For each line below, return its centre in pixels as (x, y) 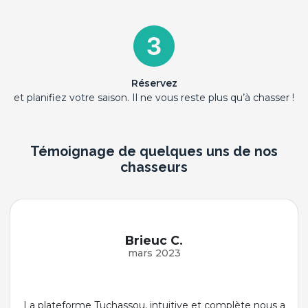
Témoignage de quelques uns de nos (154, 152)
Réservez (154, 83)
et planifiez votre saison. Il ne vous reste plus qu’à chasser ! (154, 98)
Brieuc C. (154, 241)
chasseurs (154, 167)
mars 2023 (154, 253)
